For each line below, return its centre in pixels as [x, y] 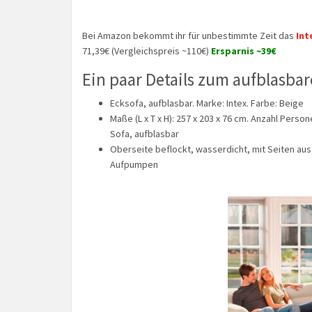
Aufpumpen [134, 164]
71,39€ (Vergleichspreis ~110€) [147, 51]
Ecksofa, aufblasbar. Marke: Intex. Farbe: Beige [207, 103]
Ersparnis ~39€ [244, 51]
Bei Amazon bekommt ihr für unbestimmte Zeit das [189, 36]
